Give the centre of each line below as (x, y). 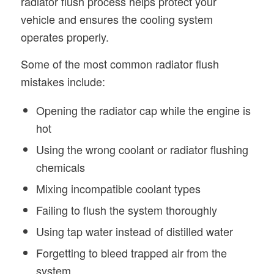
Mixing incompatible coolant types (118, 189)
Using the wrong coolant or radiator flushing (142, 150)
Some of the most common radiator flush (120, 63)
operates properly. (65, 36)
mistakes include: (63, 81)
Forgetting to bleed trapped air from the (131, 253)
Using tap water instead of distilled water (134, 231)
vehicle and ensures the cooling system (117, 19)
